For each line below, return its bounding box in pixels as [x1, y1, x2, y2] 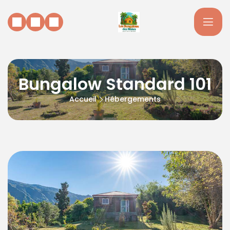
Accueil [69, 94, 97, 104]
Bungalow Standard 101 [18, 72, 212, 95]
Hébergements [105, 94, 161, 104]
